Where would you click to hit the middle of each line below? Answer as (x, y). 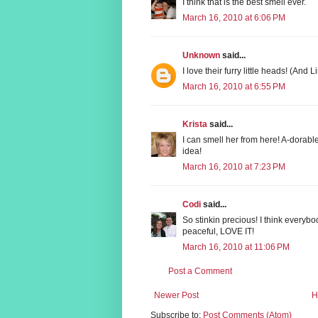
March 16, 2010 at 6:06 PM (234, 17)
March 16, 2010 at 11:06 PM (236, 247)
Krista (195, 124)
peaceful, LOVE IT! (218, 231)
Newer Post (176, 295)
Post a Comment (200, 271)
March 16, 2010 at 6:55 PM (234, 86)
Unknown (201, 55)
